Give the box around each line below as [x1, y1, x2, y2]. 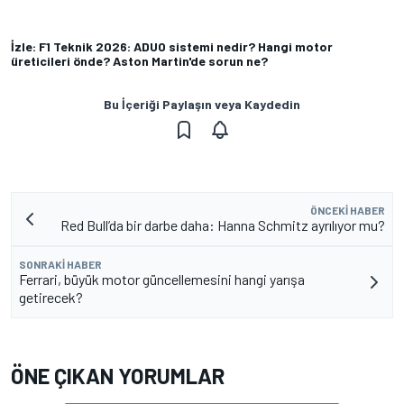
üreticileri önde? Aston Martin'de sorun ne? [11, 53, 268, 69]
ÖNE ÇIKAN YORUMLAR [11, 363, 225, 390]
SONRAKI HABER [19, 258, 102, 271]
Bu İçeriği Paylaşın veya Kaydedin [104, 96, 300, 113]
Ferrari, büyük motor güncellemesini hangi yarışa [19, 271, 305, 289]
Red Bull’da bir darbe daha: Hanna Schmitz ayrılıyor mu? [60, 216, 385, 234]
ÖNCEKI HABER [310, 204, 385, 217]
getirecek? [19, 289, 83, 307]
